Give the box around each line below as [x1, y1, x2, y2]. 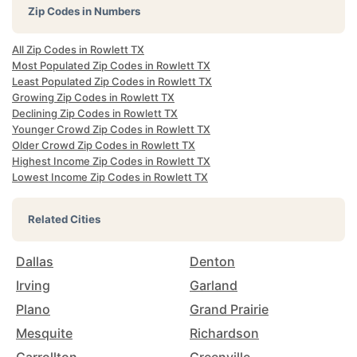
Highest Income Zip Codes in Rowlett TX [12, 155, 210, 167]
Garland [190, 277, 237, 293]
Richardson [190, 325, 259, 341]
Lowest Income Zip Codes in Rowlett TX [12, 171, 208, 183]
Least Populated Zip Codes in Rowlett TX [12, 75, 212, 88]
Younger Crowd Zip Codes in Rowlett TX [12, 123, 210, 135]
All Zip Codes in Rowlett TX [12, 43, 144, 56]
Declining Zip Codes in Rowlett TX [12, 107, 178, 120]
